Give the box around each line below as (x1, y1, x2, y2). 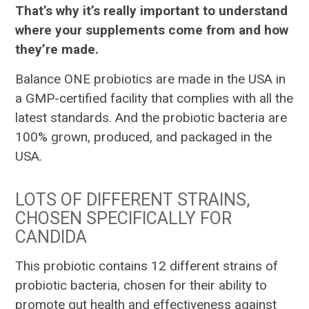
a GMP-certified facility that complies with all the (15, 90, 294, 107)
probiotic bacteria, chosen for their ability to (15, 277, 268, 294)
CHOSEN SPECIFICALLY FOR (15, 208, 232, 229)
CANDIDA (15, 227, 88, 248)
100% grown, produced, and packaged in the (15, 129, 272, 146)
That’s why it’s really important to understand (15, 3, 288, 19)
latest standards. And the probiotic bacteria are (15, 110, 288, 126)
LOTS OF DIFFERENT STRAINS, (15, 190, 250, 210)
